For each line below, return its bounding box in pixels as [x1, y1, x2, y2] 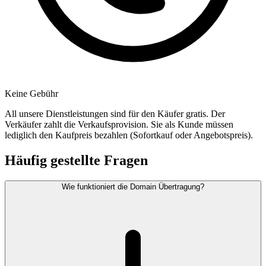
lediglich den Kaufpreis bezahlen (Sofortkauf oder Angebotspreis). [5, 130, 253, 141]
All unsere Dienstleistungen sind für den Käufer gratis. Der [5, 109, 225, 119]
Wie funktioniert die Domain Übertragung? [62, 182, 204, 192]
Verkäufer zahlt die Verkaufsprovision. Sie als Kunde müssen [5, 119, 233, 130]
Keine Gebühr [5, 88, 58, 99]
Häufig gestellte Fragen [5, 153, 148, 169]
